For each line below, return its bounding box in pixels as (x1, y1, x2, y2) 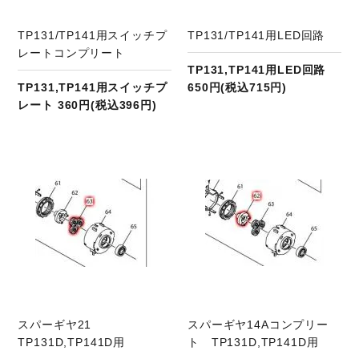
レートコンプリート (18, 46, 125, 60)
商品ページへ (75, 148, 147, 162)
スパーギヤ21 (18, 317, 104, 331)
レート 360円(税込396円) (18, 99, 157, 112)
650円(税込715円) (188, 81, 288, 95)
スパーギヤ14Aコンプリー (188, 317, 329, 331)
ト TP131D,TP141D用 (188, 335, 319, 349)
